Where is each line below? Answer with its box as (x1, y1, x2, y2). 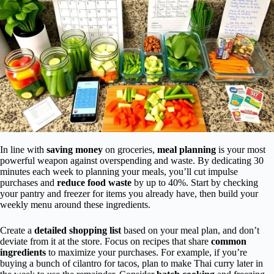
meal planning (157, 144, 216, 155)
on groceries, (103, 144, 157, 155)
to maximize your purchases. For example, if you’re (46, 246, 247, 257)
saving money (46, 144, 103, 155)
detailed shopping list (34, 224, 121, 235)
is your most (216, 144, 265, 155)
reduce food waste (57, 177, 131, 188)
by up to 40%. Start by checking (131, 177, 258, 188)
